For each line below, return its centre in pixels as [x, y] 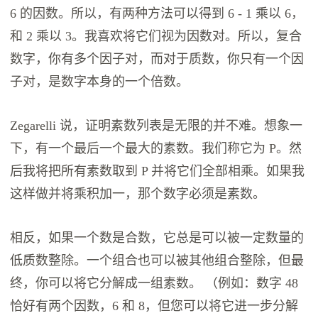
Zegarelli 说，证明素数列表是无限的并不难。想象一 [157, 126]
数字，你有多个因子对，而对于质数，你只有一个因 [157, 59]
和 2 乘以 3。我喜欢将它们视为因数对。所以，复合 [156, 37]
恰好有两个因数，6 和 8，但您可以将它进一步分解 [154, 306]
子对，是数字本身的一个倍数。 [100, 82]
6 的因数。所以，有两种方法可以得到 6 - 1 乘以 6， [157, 14]
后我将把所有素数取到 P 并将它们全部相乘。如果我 [158, 171]
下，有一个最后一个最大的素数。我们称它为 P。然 [156, 149]
